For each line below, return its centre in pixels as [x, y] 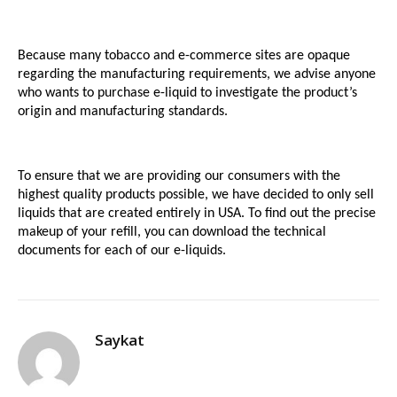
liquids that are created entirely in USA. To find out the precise [197, 213]
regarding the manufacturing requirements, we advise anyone [197, 75]
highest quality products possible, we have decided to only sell [196, 195]
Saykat [120, 339]
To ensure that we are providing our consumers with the [179, 176]
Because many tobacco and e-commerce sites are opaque [184, 56]
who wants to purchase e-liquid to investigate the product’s [187, 93]
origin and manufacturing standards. [123, 112]
